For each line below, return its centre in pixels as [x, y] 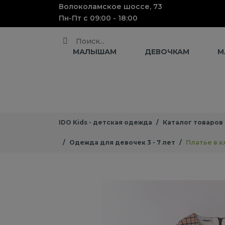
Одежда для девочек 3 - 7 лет [122, 142]
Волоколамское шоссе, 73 [110, 7]
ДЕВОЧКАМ [167, 52]
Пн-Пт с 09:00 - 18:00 [98, 18]
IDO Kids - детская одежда [105, 122]
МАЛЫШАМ [95, 52]
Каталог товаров [193, 122]
